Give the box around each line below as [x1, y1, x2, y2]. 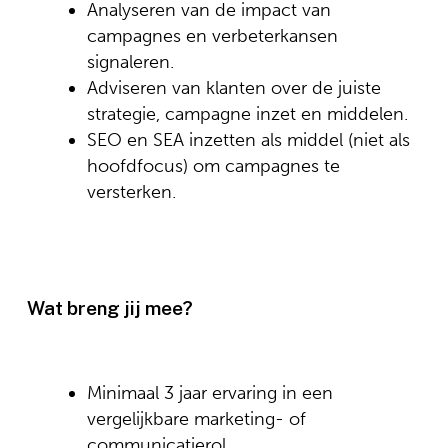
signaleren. [86, 51, 174, 73]
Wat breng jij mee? [26, 297, 193, 319]
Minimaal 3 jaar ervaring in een [86, 382, 333, 404]
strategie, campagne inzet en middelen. [86, 103, 408, 125]
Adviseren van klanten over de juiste [86, 77, 381, 99]
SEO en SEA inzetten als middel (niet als [86, 129, 410, 151]
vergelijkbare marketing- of [86, 408, 306, 430]
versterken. [86, 181, 176, 203]
